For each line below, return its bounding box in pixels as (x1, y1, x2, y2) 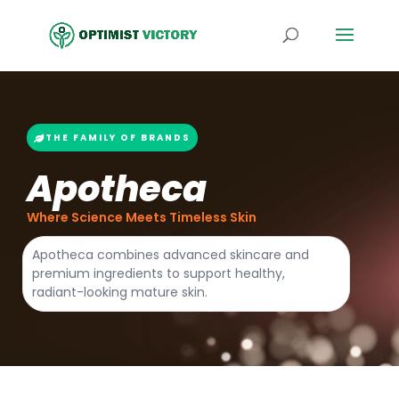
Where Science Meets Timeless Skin (27, 208, 256, 226)
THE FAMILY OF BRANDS (45, 131, 191, 144)
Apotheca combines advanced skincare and (32, 246, 309, 264)
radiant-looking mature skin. (32, 283, 208, 301)
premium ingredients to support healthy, (32, 265, 285, 282)
